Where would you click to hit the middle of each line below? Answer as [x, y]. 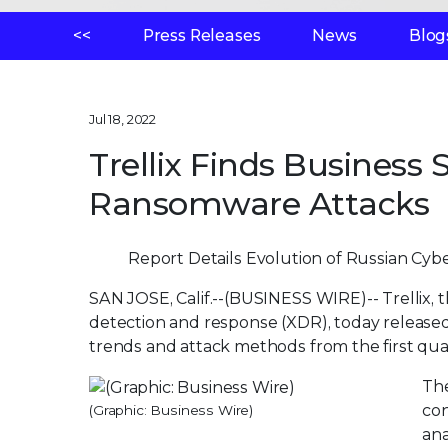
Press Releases [201, 35]
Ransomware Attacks [259, 203]
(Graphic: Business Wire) [171, 409]
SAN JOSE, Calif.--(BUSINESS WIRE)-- [236, 298]
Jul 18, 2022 [123, 119]
